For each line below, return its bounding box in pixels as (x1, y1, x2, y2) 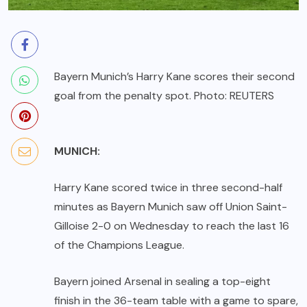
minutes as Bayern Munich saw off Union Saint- (54, 199, 287, 214)
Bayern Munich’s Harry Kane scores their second (54, 69, 295, 84)
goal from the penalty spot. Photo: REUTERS (54, 88, 274, 103)
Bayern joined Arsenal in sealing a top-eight (54, 273, 271, 288)
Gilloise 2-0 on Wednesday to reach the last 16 (54, 218, 289, 233)
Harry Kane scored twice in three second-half (54, 180, 282, 195)
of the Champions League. (54, 237, 184, 252)
